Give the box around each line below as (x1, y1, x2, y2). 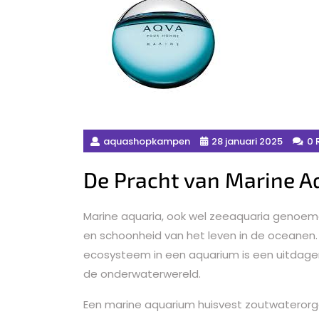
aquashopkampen (103, 134, 190, 148)
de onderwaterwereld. (83, 266, 201, 282)
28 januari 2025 (211, 134, 283, 148)
